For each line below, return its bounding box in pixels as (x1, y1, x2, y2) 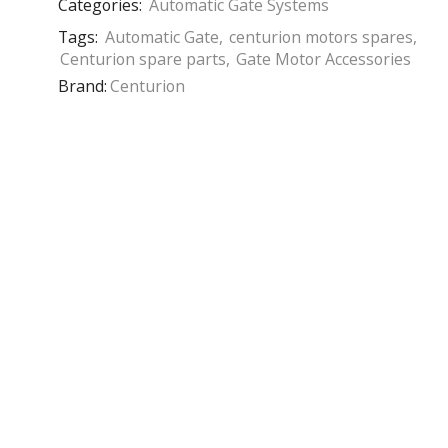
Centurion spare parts (60, 47, 227, 70)
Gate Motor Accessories (236, 47, 412, 70)
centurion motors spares (229, 25, 414, 48)
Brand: (58, 74, 108, 97)
